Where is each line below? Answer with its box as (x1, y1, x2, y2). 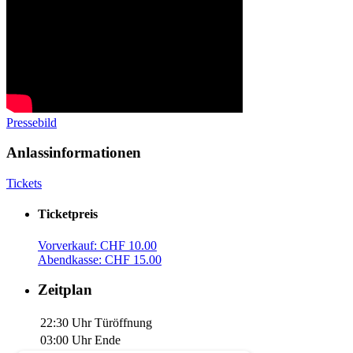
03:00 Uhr (40, 333, 91, 347)
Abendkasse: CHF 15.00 (38, 252, 162, 266)
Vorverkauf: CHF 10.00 (38, 238, 157, 252)
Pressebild (6, 115, 57, 129)
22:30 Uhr (40, 316, 91, 330)
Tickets (6, 176, 42, 191)
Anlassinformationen (6, 144, 141, 162)
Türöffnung (95, 316, 152, 330)
